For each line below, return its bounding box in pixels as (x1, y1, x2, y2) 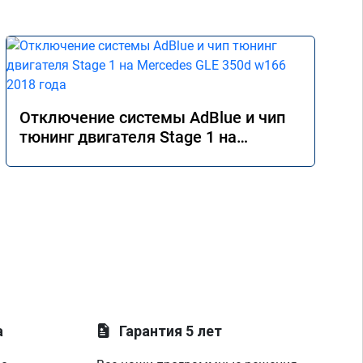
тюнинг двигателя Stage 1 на (19, 127, 237, 147)
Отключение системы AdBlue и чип (19, 108, 285, 127)
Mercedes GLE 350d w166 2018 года (19, 147, 284, 166)
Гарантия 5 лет (119, 322, 223, 340)
